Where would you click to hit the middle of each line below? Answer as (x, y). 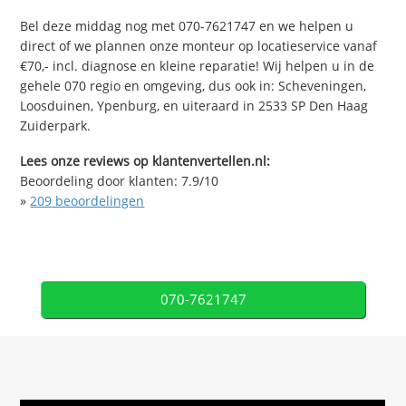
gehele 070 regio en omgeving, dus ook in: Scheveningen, (193, 86)
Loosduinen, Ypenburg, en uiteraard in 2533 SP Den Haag (194, 106)
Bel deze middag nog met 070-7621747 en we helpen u (187, 26)
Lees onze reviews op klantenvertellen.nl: (145, 161)
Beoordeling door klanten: (101, 181)
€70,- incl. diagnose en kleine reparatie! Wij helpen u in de (198, 66)
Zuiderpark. (56, 126)
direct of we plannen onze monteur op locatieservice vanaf (199, 46)
